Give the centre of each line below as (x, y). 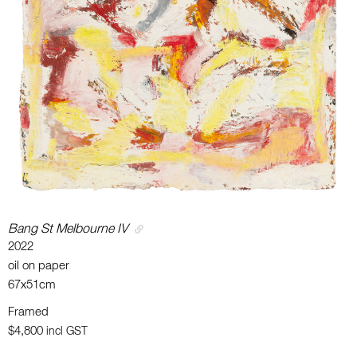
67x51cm (32, 285)
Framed (28, 312)
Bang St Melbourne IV (68, 230)
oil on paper (39, 266)
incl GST (67, 332)
